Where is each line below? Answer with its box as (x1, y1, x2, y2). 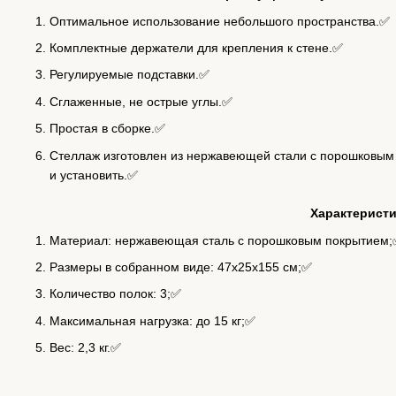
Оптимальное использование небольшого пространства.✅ (49, 13, 390, 28)
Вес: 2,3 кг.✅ (49, 340, 121, 355)
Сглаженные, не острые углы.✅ (49, 94, 232, 109)
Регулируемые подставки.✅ (49, 67, 209, 82)
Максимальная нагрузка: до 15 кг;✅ (49, 313, 255, 328)
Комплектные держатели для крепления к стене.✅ (49, 40, 343, 55)
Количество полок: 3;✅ (49, 286, 181, 301)
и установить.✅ (49, 167, 138, 182)
